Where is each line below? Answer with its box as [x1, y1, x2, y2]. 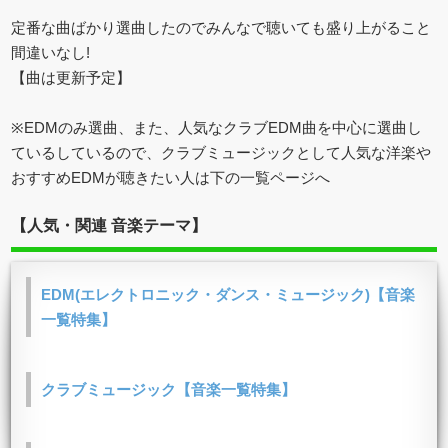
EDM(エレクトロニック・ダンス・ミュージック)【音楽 [41, 285, 416, 303]
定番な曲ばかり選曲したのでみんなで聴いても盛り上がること [11, 18, 432, 36]
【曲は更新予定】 [11, 68, 132, 86]
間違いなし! [11, 43, 91, 61]
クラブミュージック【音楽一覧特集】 [41, 380, 297, 398]
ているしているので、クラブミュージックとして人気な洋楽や [11, 143, 432, 161]
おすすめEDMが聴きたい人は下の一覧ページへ [11, 168, 331, 186]
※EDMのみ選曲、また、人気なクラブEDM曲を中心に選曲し [11, 118, 423, 136]
